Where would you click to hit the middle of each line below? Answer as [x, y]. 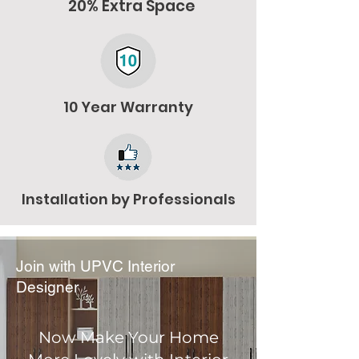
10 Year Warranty [128, 107]
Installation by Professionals [128, 199]
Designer [47, 287]
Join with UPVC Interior [95, 266]
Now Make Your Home [128, 337]
